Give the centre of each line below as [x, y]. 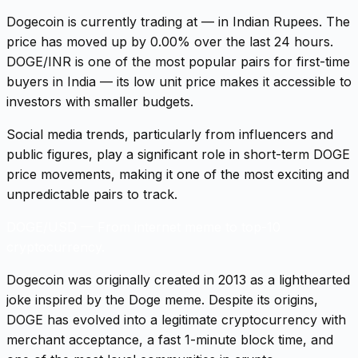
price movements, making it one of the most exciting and [178, 174]
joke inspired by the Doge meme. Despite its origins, [162, 299]
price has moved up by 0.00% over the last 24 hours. [170, 41]
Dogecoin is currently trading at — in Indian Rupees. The [178, 21]
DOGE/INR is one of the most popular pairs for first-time [178, 61]
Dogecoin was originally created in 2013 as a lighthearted [178, 279]
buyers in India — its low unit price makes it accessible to [179, 81]
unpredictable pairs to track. [92, 194]
